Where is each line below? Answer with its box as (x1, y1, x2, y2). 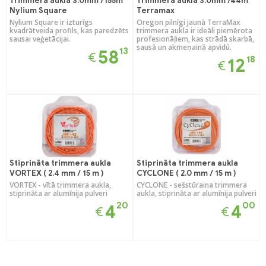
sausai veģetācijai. (9, 33, 71, 44)
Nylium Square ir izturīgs (9, 17, 93, 27)
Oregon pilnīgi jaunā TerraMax (137, 17, 240, 27)
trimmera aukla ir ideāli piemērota (137, 25, 252, 36)
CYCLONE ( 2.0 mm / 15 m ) (137, 167, 236, 178)
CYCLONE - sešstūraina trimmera (137, 179, 247, 190)
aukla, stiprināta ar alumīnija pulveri (137, 188, 256, 198)
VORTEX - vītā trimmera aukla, (9, 179, 111, 190)
